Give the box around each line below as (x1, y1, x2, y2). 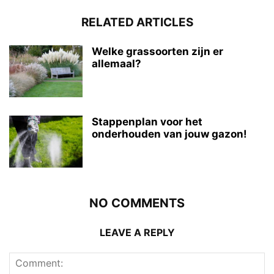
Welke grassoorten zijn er (92, 45, 223, 58)
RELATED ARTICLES (81, 15, 193, 30)
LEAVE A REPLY (99, 226, 175, 239)
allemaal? (92, 57, 141, 70)
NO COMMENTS (89, 196, 185, 211)
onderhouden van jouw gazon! (92, 128, 247, 141)
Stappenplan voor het (92, 116, 202, 128)
